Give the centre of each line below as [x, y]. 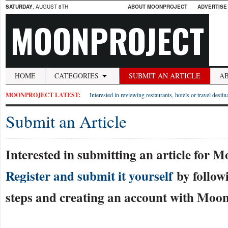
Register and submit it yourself [89, 176]
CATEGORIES [77, 76]
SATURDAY [19, 7]
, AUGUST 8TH [50, 7]
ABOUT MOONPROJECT [158, 7]
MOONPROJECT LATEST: [43, 95]
